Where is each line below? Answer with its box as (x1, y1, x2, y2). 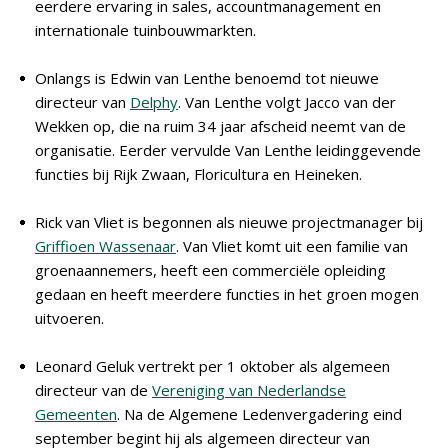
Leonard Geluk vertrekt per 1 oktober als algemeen (35, 356, 390, 376)
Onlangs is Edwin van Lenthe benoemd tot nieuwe (35, 68, 379, 88)
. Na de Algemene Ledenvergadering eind (117, 404, 402, 424)
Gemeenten (35, 404, 117, 424)
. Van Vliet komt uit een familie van (176, 236, 408, 256)
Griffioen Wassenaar (35, 236, 176, 256)
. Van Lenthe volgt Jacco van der (178, 92, 396, 112)
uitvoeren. (35, 308, 104, 328)
